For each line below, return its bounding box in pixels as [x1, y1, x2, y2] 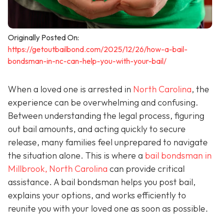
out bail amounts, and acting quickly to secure [8, 123, 186, 135]
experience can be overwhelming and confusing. [8, 96, 198, 108]
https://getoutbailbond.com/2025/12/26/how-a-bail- [8, 44, 188, 54]
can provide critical [110, 163, 185, 174]
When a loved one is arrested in [8, 83, 133, 95]
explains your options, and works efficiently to [8, 189, 186, 201]
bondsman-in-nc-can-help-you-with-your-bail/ [8, 55, 166, 66]
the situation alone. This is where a [8, 149, 145, 161]
